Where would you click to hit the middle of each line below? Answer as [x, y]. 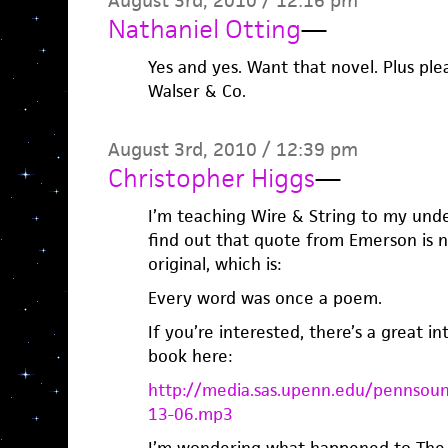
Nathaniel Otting [204, 29]
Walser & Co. [196, 91]
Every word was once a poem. [264, 298]
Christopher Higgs [211, 178]
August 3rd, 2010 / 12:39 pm [232, 149]
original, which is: [214, 264]
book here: [189, 356]
